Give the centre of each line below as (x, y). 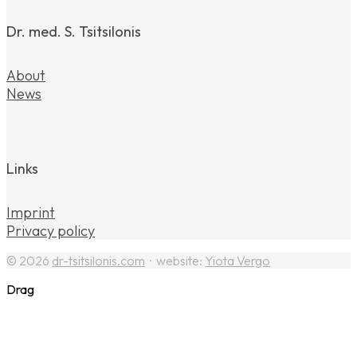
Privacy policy (51, 231)
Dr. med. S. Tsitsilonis (74, 32)
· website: (175, 261)
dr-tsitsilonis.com (98, 261)
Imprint (31, 213)
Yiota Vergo (237, 261)
